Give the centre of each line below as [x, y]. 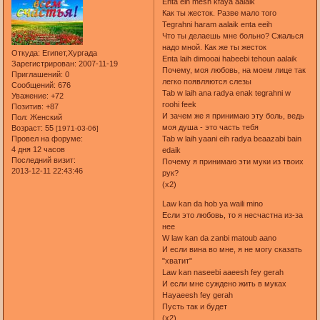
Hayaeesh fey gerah [197, 295]
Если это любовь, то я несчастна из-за [232, 215]
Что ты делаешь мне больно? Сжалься [232, 35]
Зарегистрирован [43, 64]
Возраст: [27, 128]
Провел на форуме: [47, 139]
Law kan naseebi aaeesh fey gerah [222, 272]
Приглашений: [37, 75]
